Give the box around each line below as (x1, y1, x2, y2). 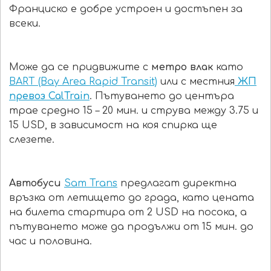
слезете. (9, 134, 54, 146)
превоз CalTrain (9, 91, 90, 102)
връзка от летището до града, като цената (9, 192, 254, 204)
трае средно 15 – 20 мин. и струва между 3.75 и (9, 105, 261, 117)
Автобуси (9, 178, 64, 189)
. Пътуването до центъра (90, 91, 234, 102)
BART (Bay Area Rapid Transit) (9, 76, 157, 88)
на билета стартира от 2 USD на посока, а (9, 207, 247, 218)
